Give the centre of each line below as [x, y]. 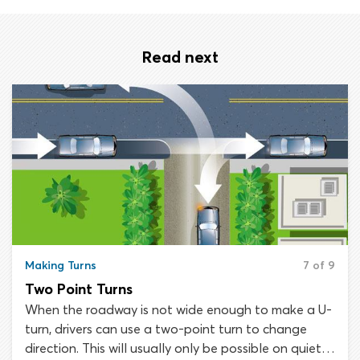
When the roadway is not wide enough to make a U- [178, 309]
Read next [180, 57]
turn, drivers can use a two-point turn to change [166, 329]
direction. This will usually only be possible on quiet [173, 348]
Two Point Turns [79, 289]
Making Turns [61, 265]
